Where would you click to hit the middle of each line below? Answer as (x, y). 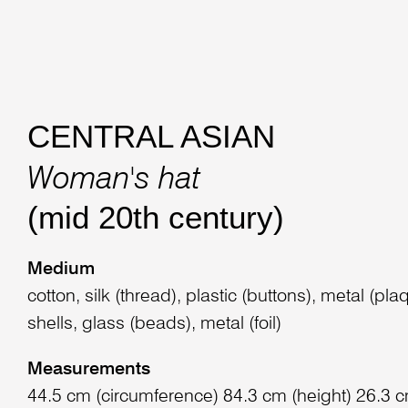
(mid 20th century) (155, 217)
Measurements (88, 369)
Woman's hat (113, 179)
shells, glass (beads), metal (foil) (154, 324)
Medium (61, 269)
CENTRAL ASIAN (151, 137)
